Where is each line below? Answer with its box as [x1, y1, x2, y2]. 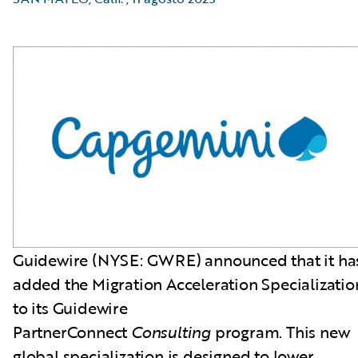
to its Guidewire [13, 296, 128, 320]
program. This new [214, 320, 350, 344]
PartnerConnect [13, 320, 132, 344]
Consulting [131, 320, 215, 344]
